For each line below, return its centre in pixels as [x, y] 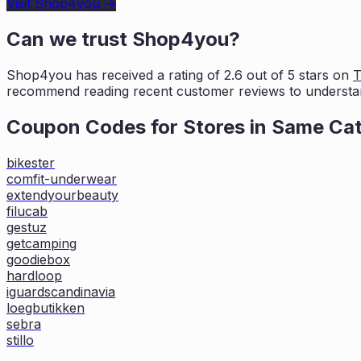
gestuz [27, 227]
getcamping [41, 243]
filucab [27, 211]
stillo [20, 340]
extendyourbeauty [62, 195]
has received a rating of [146, 75]
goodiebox [38, 259]
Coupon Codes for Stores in [139, 127]
